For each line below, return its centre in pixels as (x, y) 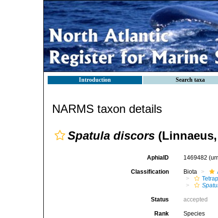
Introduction (95, 80)
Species (194, 214)
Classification (150, 172)
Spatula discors (111, 136)
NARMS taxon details (107, 109)
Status (160, 200)
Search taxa (190, 80)
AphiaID (158, 158)
